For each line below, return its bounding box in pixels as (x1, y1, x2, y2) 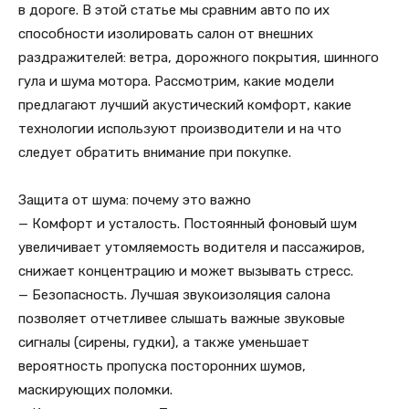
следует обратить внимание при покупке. (18, 144, 291, 161)
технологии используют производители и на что (18, 121, 341, 137)
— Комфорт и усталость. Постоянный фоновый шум (18, 215, 357, 232)
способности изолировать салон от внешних (18, 26, 313, 42)
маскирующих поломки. (18, 382, 173, 398)
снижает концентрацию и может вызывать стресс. (18, 263, 353, 279)
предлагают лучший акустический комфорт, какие (18, 97, 351, 113)
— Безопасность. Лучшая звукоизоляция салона (18, 287, 330, 303)
